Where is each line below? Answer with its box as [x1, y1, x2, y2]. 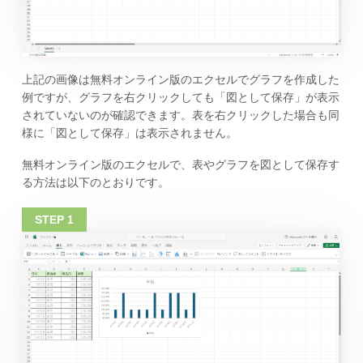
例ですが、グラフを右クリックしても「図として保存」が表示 [21, 91, 340, 104]
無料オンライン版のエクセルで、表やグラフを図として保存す [21, 157, 340, 171]
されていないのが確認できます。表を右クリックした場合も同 [21, 109, 340, 122]
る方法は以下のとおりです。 [21, 175, 169, 189]
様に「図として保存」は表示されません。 [21, 126, 237, 139]
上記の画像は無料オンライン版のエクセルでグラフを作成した [21, 73, 340, 86]
